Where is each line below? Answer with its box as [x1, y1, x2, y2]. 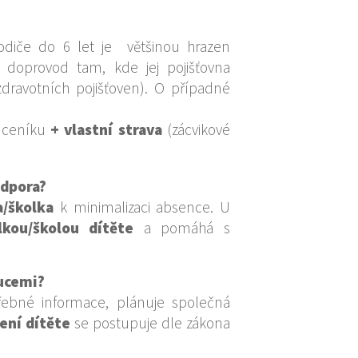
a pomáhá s [133, 217, 231, 237]
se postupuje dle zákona [70, 312, 231, 332]
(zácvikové [161, 119, 231, 139]
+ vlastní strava [45, 119, 162, 139]
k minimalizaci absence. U [54, 197, 231, 217]
